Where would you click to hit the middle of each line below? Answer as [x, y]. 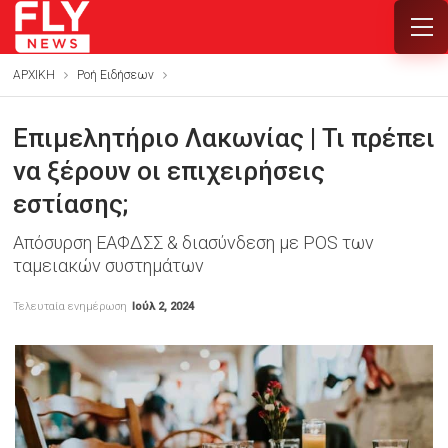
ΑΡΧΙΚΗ [33, 75]
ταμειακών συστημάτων [108, 265]
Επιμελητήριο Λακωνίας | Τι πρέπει [223, 138]
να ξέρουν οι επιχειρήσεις [168, 171]
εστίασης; [70, 204]
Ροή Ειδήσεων [115, 75]
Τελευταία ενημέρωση [71, 306]
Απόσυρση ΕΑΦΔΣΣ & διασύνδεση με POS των [193, 242]
